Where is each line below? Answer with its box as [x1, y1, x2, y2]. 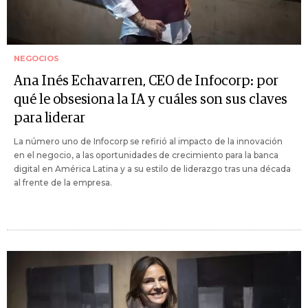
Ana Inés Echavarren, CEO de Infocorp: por [14, 74, 278, 89]
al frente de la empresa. [14, 177, 112, 188]
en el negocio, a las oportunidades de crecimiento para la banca [14, 150, 278, 161]
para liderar [14, 111, 85, 126]
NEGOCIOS [14, 54, 59, 64]
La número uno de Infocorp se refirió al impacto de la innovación [14, 136, 283, 147]
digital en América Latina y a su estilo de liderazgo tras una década [14, 164, 291, 175]
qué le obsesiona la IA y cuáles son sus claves [14, 93, 287, 107]
